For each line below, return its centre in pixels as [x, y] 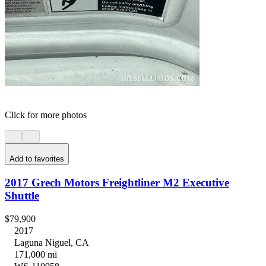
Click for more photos [46, 115]
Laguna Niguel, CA [52, 242]
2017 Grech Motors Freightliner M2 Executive [117, 182]
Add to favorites [37, 159]
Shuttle [22, 195]
